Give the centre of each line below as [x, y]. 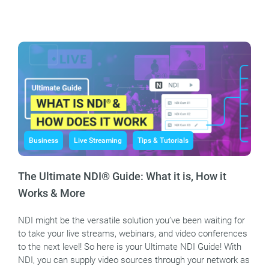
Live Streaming [98, 141]
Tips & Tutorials [163, 141]
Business [44, 141]
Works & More [52, 193]
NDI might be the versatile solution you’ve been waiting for [131, 221]
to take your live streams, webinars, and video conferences [133, 234]
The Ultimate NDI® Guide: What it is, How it [122, 177]
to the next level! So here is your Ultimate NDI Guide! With [130, 247]
